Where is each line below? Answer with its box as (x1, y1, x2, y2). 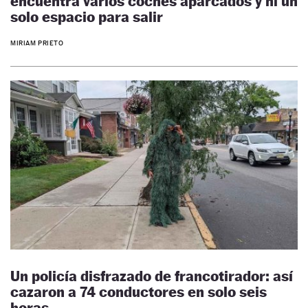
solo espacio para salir (10, 8, 163, 25)
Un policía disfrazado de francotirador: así (10, 267, 293, 285)
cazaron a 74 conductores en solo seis (10, 283, 267, 301)
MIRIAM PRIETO (10, 39, 64, 47)
